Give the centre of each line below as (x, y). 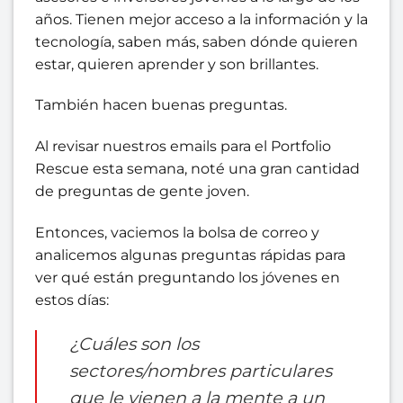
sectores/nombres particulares (201, 370)
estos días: (72, 300)
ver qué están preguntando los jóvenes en (188, 277)
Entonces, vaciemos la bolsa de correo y (177, 232)
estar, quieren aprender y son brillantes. (177, 64)
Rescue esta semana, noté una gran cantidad (197, 169)
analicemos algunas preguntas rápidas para (190, 255)
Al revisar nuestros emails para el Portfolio (183, 147)
